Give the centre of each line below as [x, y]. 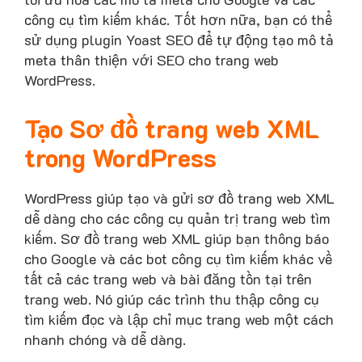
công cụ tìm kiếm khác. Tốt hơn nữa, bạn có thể [178, 20]
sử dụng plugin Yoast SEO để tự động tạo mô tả [179, 40]
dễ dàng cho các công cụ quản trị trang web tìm [177, 218]
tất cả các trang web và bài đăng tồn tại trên [168, 278]
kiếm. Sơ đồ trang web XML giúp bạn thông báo [177, 238]
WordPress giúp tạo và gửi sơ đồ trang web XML [179, 198]
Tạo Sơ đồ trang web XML [172, 128]
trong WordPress [120, 157]
